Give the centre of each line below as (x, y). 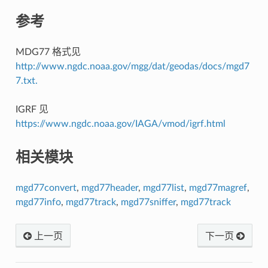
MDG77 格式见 (48, 52)
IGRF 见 (32, 110)
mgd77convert (46, 188)
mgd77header (109, 188)
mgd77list (163, 188)
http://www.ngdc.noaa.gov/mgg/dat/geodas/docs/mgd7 (132, 67)
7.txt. (26, 81)
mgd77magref (218, 188)
